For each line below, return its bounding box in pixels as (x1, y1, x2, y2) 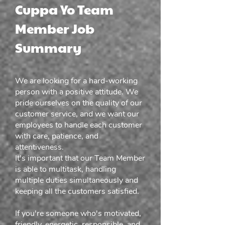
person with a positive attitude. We (15, 86, 138, 97)
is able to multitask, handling (15, 164, 116, 175)
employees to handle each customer (15, 120, 142, 131)
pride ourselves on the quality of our (15, 97, 142, 108)
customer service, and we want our (15, 108, 139, 120)
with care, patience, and (15, 131, 98, 142)
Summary (15, 38, 81, 56)
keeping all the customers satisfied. (15, 186, 139, 197)
